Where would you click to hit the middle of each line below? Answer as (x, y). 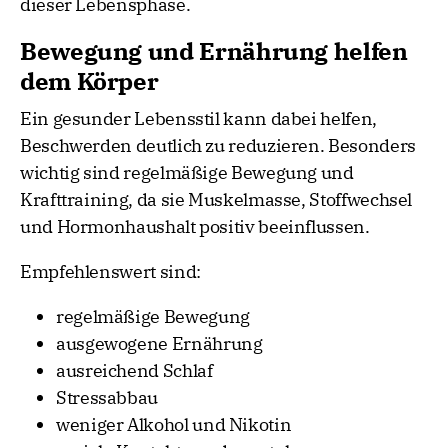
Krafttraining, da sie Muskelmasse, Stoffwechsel (216, 200)
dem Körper (89, 81)
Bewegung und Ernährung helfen (214, 51)
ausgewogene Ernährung (159, 344)
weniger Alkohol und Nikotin (174, 425)
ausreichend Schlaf (134, 371)
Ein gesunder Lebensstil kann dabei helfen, (198, 119)
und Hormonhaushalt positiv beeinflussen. (195, 227)
